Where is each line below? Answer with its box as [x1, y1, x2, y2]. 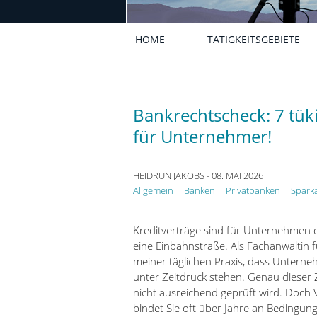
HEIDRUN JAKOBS [132, 169, 204, 182]
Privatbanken [225, 184, 280, 197]
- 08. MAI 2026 [204, 169, 263, 182]
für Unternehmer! [132, 125, 272, 148]
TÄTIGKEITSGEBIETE [207, 33, 300, 46]
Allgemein [132, 184, 173, 197]
